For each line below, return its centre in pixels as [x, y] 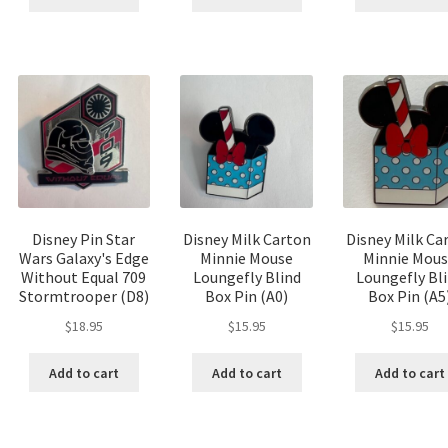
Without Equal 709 [84, 277]
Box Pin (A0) [247, 296]
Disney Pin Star [84, 239]
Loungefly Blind [246, 277]
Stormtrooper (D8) [83, 296]
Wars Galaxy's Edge [83, 258]
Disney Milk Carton [246, 239]
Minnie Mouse [247, 258]
